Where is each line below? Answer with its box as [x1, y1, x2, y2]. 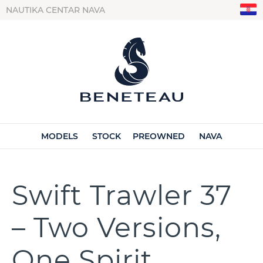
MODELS [41, 130, 78, 141]
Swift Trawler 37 [12, 178, 232, 212]
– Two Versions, [12, 210, 221, 244]
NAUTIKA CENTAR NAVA [6, 5, 105, 15]
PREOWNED [133, 130, 185, 141]
